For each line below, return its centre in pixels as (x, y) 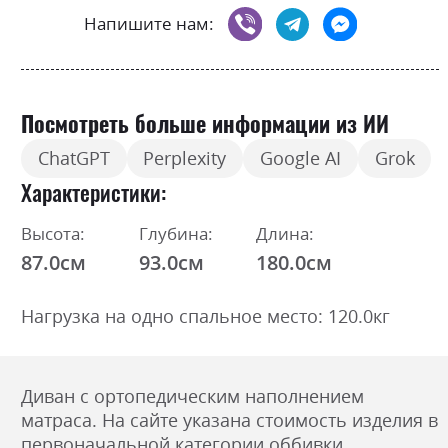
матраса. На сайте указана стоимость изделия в (229, 419)
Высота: (53, 233)
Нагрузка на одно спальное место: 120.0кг (205, 315)
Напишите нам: (149, 24)
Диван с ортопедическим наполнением (192, 395)
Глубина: (175, 233)
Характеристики (91, 191)
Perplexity (185, 158)
